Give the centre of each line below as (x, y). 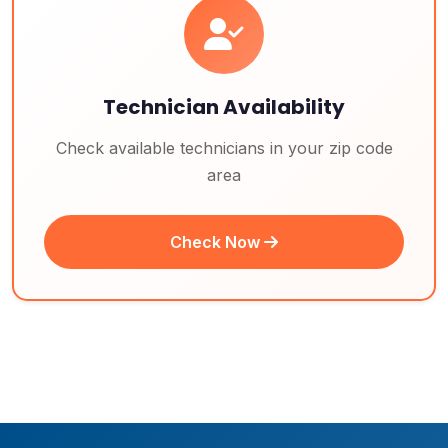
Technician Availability (224, 107)
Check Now (217, 242)
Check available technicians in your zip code (224, 148)
